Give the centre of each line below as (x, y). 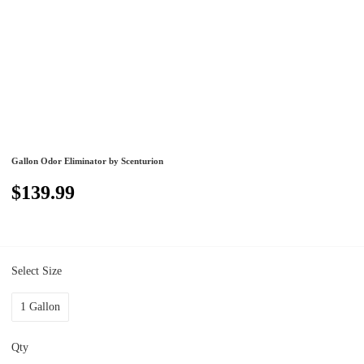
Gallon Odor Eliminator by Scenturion (88, 161)
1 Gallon (41, 306)
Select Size (39, 271)
